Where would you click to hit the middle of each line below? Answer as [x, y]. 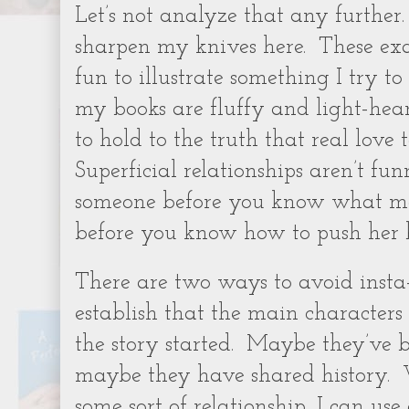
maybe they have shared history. [232, 376]
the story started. [154, 345]
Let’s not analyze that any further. [240, 16]
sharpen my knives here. [190, 47]
